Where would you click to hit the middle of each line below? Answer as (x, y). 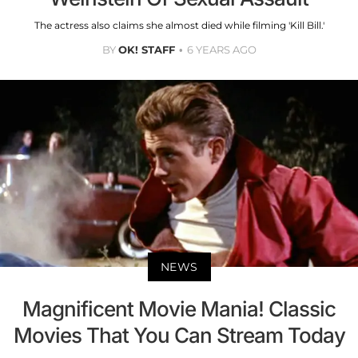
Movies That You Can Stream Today (179, 336)
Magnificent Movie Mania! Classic (179, 309)
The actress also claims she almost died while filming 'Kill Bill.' (179, 25)
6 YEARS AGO (221, 49)
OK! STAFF (146, 49)
